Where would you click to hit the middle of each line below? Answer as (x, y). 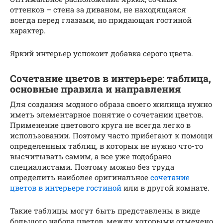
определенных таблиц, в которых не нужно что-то (107, 146)
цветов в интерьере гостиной (66, 187)
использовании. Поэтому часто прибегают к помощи (111, 135)
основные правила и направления (96, 89)
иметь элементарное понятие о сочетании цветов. (107, 114)
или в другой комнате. (166, 187)
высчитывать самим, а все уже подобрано (91, 156)
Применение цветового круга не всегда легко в (100, 125)
